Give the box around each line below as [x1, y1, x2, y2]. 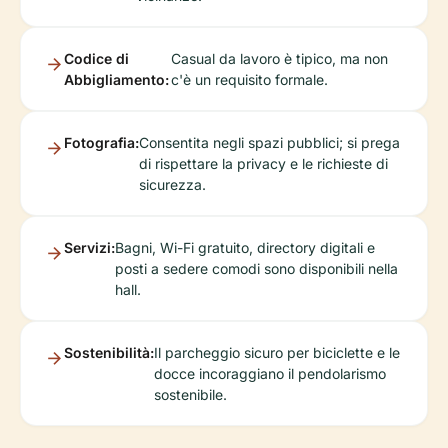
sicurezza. [139, 176, 206, 194]
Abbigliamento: [64, 71, 169, 89]
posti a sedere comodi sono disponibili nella [115, 260, 398, 278]
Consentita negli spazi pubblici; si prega [139, 134, 400, 152]
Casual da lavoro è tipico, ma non [170, 50, 388, 68]
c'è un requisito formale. [170, 71, 328, 89]
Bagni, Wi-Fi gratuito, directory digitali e [115, 239, 375, 257]
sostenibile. [154, 386, 227, 404]
